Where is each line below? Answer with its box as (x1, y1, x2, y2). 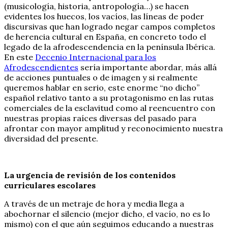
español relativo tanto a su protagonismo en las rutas (4, 92, 214, 103)
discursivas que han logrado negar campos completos (4, 21, 215, 32)
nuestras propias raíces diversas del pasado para (4, 112, 196, 123)
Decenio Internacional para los (35, 51, 156, 62)
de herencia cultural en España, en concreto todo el (4, 31, 206, 42)
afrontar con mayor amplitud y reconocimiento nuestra (4, 123, 223, 133)
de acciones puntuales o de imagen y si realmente (4, 72, 197, 82)
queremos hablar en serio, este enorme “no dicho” (4, 82, 199, 93)
